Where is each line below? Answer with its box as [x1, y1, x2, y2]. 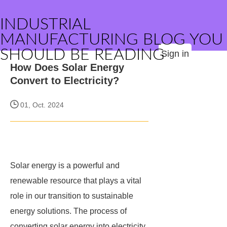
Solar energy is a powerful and [10, 161, 120, 170]
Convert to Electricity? [10, 75, 119, 86]
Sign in [161, 49, 189, 59]
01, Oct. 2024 [18, 101, 64, 109]
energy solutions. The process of [10, 207, 127, 215]
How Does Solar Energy [10, 62, 124, 73]
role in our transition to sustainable [10, 192, 133, 200]
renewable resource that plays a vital [10, 176, 141, 185]
